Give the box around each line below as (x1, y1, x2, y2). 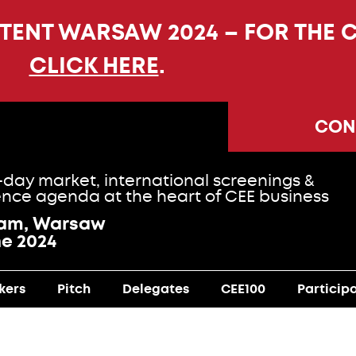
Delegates (122, 280, 189, 297)
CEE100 (221, 280, 265, 297)
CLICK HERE (29, 51, 159, 80)
